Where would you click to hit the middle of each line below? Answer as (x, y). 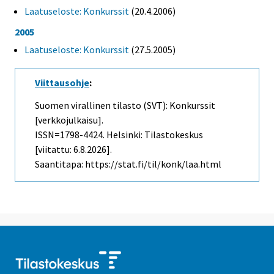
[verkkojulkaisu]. (69, 120)
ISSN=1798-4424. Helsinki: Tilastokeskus (119, 135)
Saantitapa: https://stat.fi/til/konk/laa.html (128, 164)
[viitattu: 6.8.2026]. (73, 150)
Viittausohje (62, 83)
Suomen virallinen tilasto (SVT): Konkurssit (125, 106)
